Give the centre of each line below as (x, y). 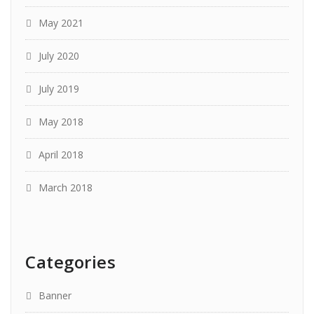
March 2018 (66, 188)
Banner (55, 296)
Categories (70, 262)
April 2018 (61, 155)
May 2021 (61, 23)
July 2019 (59, 89)
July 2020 (59, 56)
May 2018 (61, 122)
